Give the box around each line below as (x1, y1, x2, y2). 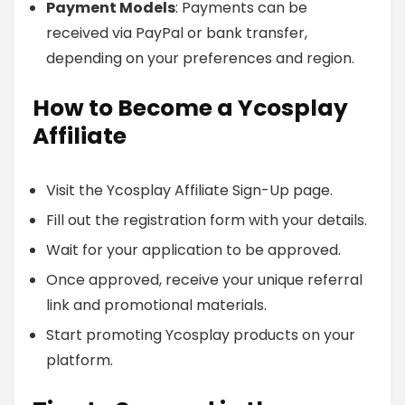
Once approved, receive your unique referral (46, 269, 363, 290)
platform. (46, 350, 113, 371)
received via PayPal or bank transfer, (46, 23, 307, 43)
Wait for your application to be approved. (46, 240, 341, 260)
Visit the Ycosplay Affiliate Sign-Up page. (46, 180, 333, 201)
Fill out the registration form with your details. (46, 210, 367, 231)
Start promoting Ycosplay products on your (46, 325, 355, 345)
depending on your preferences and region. (46, 48, 354, 69)
